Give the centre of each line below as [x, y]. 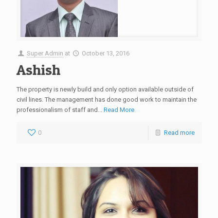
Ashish [38, 70]
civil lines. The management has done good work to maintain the [106, 100]
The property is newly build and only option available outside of [105, 89]
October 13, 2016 [105, 53]
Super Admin [45, 53]
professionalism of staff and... [60, 110]
